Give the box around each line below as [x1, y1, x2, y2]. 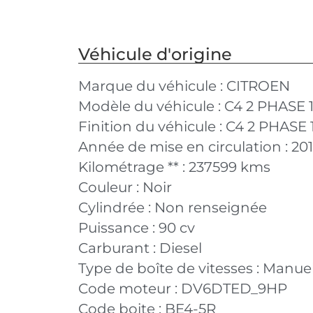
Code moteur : [78, 280, 181, 297]
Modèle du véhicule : [78, 98, 224, 115]
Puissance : [78, 219, 159, 236]
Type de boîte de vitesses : [78, 260, 263, 277]
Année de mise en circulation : [78, 138, 291, 155]
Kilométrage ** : [78, 159, 189, 175]
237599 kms [189, 159, 270, 175]
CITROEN [226, 78, 290, 94]
